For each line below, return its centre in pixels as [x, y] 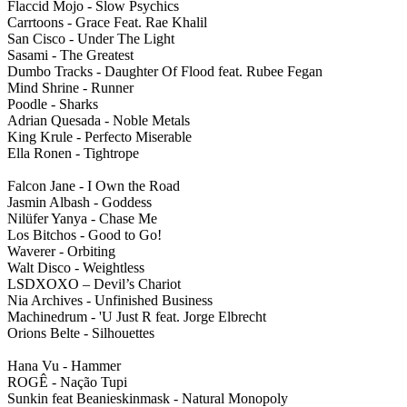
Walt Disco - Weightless [76, 268]
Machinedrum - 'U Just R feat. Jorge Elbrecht [137, 317]
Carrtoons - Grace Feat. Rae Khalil [107, 23]
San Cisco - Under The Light [91, 39]
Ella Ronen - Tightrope [73, 154]
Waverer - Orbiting [61, 252]
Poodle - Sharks [53, 104]
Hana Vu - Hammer [64, 366]
